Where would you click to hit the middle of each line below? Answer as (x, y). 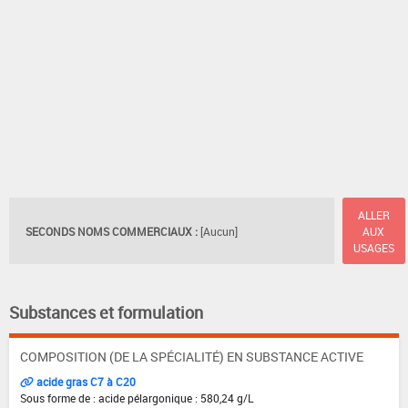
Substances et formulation (106, 313)
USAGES (373, 247)
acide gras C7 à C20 (85, 382)
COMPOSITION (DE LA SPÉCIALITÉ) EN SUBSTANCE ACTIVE (192, 357)
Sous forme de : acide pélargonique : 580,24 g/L (137, 398)
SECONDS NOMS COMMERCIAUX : (112, 231)
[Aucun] (219, 231)
